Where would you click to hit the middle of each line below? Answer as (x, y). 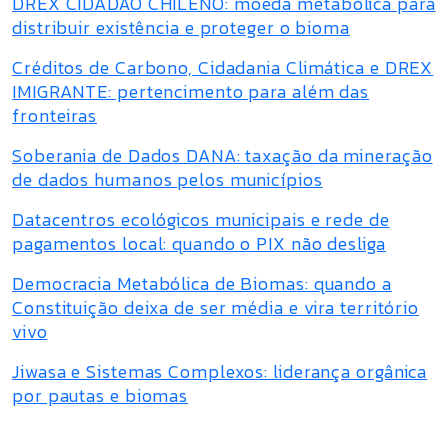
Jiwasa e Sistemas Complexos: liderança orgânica (220, 371)
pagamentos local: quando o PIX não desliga (199, 243)
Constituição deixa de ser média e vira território (216, 307)
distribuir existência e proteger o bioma (181, 27)
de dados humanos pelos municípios (167, 179)
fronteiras (55, 115)
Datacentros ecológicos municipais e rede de (201, 219)
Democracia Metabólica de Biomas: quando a (202, 283)
